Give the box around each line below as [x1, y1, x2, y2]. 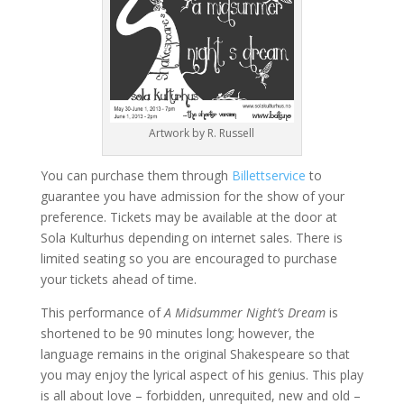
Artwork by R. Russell [149, 125, 255, 142]
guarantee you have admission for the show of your [40, 188, 344, 206]
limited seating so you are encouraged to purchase [40, 250, 337, 268]
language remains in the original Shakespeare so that [40, 345, 350, 363]
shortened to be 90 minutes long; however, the [40, 325, 315, 343]
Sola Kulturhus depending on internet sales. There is [40, 229, 343, 247]
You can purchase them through [40, 167, 232, 185]
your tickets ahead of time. [40, 271, 197, 289]
